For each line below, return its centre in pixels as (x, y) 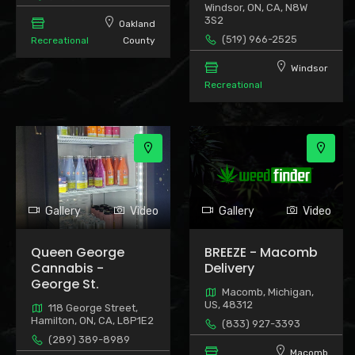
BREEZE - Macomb (261, 252)
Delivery (229, 268)
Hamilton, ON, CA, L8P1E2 (92, 320)
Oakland (137, 24)
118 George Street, (93, 307)
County (139, 41)
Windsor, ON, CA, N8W (256, 8)
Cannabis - (67, 268)
